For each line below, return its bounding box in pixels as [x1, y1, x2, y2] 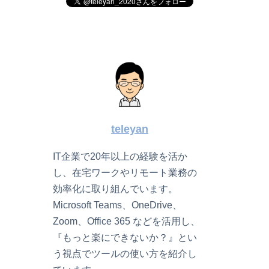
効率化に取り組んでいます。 [53, 183, 178, 195]
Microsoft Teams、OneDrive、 [53, 199, 183, 211]
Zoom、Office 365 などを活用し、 [53, 216, 201, 227]
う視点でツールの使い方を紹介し [53, 248, 198, 259]
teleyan [111, 123, 148, 136]
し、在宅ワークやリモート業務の [53, 167, 198, 178]
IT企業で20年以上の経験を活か [53, 151, 188, 162]
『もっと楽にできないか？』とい [53, 232, 198, 243]
